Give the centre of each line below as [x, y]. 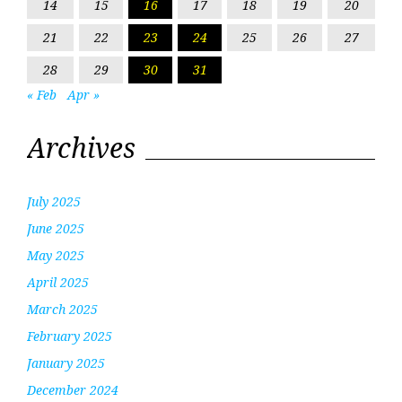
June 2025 [56, 228]
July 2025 [54, 201]
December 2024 [73, 389]
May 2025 [56, 255]
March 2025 [62, 309]
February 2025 [70, 336]
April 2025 [58, 282]
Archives [81, 147]
